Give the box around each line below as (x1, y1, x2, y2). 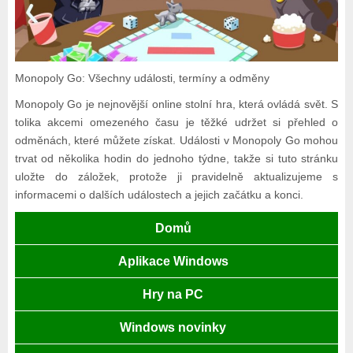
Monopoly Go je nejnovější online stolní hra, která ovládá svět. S (14, 98, 339, 111)
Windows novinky (120, 321, 227, 335)
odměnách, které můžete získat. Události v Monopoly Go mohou (14, 134, 339, 147)
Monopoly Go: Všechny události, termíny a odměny (14, 72, 269, 85)
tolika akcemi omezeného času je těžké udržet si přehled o (14, 116, 339, 129)
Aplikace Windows (117, 255, 229, 269)
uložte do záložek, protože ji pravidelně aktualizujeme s (14, 170, 339, 184)
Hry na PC (143, 288, 204, 302)
